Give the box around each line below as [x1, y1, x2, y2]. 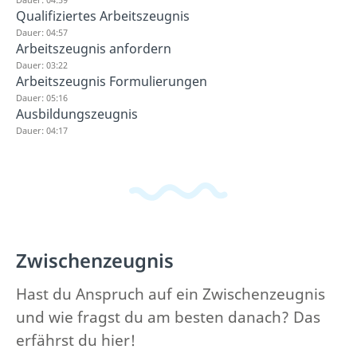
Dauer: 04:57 [16, 26, 68, 38]
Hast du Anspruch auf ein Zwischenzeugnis [16, 283, 325, 304]
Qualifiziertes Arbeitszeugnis [16, 7, 190, 25]
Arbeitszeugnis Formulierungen [16, 73, 207, 90]
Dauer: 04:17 [16, 124, 68, 136]
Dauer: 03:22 [16, 59, 68, 71]
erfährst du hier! [16, 329, 135, 351]
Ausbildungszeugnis [16, 105, 138, 123]
